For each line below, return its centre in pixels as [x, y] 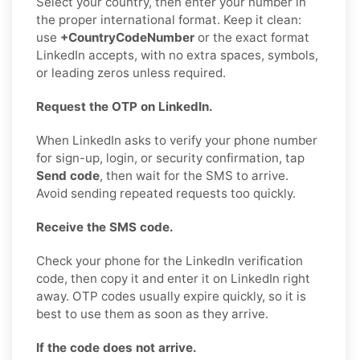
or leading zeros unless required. [131, 72]
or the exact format [252, 37]
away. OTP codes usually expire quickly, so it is [171, 296]
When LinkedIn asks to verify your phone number [177, 140]
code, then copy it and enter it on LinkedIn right [173, 278]
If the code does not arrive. [117, 347]
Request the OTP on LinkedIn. [125, 106]
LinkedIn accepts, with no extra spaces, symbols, [177, 55]
